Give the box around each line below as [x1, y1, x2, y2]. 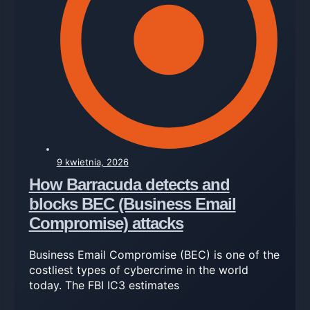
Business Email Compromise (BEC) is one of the [28, 247, 280, 262]
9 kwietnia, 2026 [56, 156, 129, 167]
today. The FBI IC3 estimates [28, 277, 179, 292]
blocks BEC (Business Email [28, 194, 236, 213]
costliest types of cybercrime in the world [28, 262, 248, 277]
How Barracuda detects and [28, 174, 230, 194]
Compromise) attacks [28, 213, 183, 232]
